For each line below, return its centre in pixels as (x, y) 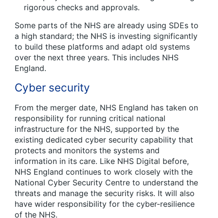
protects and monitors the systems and (87, 150)
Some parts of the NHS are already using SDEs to (107, 25)
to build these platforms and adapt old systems (102, 46)
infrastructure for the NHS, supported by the (97, 129)
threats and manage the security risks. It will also (105, 193)
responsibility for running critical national (90, 118)
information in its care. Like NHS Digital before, (102, 161)
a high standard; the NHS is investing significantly (106, 36)
